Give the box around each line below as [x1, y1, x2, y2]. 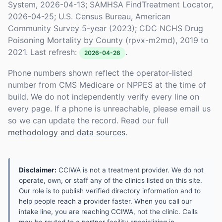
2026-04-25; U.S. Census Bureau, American [8, 11, 170, 21]
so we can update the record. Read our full [8, 115, 168, 125]
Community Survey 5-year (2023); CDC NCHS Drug [8, 23, 203, 33]
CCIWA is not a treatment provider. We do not [56, 166, 204, 174]
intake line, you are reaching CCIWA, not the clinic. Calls [19, 208, 198, 216]
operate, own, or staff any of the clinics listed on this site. [19, 176, 202, 184]
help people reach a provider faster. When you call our [19, 197, 192, 205]
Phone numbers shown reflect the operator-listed [8, 68, 192, 78]
